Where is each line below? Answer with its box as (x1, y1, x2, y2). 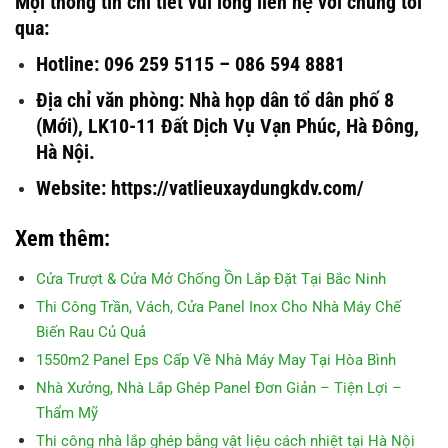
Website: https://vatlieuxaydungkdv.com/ (35, 175, 364, 200)
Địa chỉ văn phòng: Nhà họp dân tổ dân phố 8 (35, 87, 394, 112)
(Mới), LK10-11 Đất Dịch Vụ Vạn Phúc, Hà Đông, (35, 113, 419, 138)
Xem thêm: (15, 226, 110, 252)
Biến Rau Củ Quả (35, 323, 146, 342)
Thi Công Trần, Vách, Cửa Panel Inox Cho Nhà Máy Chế (35, 298, 401, 317)
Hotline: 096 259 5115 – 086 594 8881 (35, 51, 345, 76)
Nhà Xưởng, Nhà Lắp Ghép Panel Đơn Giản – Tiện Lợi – (35, 379, 402, 398)
